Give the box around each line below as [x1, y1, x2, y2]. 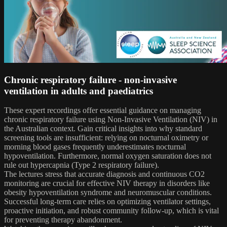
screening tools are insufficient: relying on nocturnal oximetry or [4, 133, 208, 142]
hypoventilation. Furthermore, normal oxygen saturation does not [4, 152, 211, 161]
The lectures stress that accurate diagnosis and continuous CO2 [4, 170, 205, 179]
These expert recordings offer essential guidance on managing [4, 106, 201, 115]
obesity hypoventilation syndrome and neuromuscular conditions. [4, 188, 212, 197]
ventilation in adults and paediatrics [4, 85, 153, 96]
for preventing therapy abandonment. [4, 215, 122, 224]
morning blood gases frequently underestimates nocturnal [4, 142, 186, 152]
